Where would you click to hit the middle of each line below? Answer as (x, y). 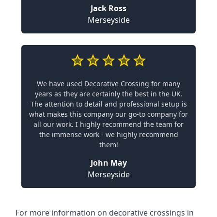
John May (108, 163)
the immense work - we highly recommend (108, 134)
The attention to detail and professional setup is (108, 104)
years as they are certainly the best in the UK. (108, 93)
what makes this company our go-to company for (108, 114)
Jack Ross (108, 8)
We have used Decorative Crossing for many (108, 83)
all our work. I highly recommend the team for (108, 124)
